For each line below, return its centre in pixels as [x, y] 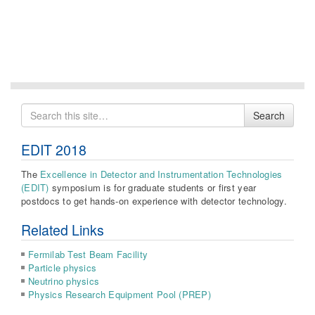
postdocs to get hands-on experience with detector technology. [154, 200]
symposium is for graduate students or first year [153, 187]
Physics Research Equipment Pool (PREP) [120, 294]
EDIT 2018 [54, 149]
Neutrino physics [64, 281]
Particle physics [63, 267]
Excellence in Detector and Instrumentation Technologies [161, 174]
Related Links [63, 230]
